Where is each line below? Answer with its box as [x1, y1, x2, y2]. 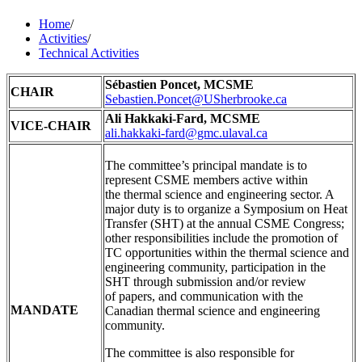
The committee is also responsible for [105, 345, 294, 360]
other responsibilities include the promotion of [105, 230, 338, 245]
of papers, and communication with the [105, 288, 303, 303]
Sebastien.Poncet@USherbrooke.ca [105, 91, 287, 106]
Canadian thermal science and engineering [105, 303, 320, 318]
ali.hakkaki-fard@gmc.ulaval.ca [105, 125, 267, 140]
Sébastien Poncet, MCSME [105, 77, 254, 91]
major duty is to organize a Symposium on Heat [105, 201, 347, 216]
